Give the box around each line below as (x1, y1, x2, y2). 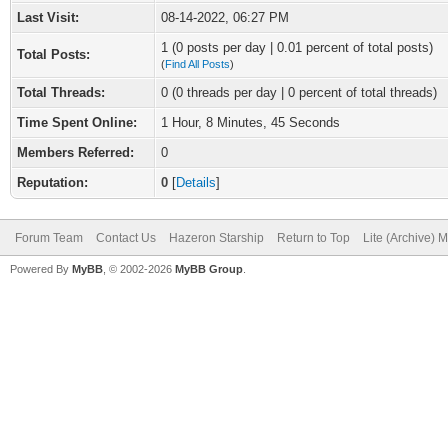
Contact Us (96, 231, 156, 245)
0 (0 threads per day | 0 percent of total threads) (161, 85, 437, 100)
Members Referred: (17, 145, 134, 160)
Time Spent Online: (17, 115, 137, 130)
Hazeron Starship (169, 231, 264, 245)
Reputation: (17, 175, 88, 190)
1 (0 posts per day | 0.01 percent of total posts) (161, 40, 433, 55)
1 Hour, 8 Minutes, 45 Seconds (161, 115, 340, 130)
